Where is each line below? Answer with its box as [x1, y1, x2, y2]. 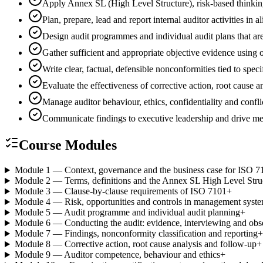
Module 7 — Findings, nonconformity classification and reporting [14, 228, 258, 239]
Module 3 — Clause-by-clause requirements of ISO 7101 [14, 186, 227, 197]
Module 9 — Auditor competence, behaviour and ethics [14, 249, 220, 260]
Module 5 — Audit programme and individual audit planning [14, 207, 240, 218]
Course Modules [19, 137, 117, 153]
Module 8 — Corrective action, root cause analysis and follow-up [14, 239, 257, 249]
